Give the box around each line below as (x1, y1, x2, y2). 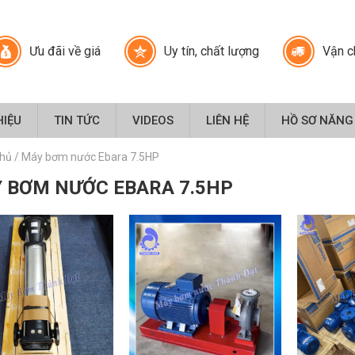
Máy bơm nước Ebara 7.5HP (21, 150, 159, 163)
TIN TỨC (53, 113, 100, 128)
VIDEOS (132, 113, 174, 128)
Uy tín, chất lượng (164, 43, 260, 59)
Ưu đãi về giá (29, 43, 101, 59)
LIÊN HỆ (205, 113, 249, 128)
